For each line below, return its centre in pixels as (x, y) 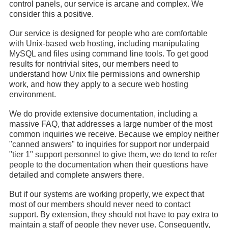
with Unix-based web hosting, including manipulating (104, 44)
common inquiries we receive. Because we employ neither (114, 134)
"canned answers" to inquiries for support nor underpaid (109, 144)
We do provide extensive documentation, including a (103, 114)
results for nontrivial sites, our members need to (94, 64)
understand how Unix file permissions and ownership (105, 74)
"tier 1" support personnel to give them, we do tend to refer (113, 154)
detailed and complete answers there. (77, 175)
